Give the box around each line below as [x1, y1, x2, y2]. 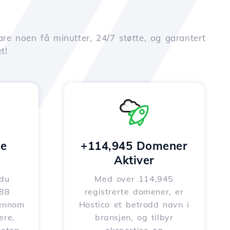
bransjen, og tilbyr [95, 212, 174, 222]
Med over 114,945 [94, 174, 174, 184]
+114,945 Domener [81, 139, 188, 153]
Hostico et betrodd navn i [79, 199, 189, 209]
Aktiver [114, 153, 155, 167]
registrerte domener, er [84, 186, 184, 197]
